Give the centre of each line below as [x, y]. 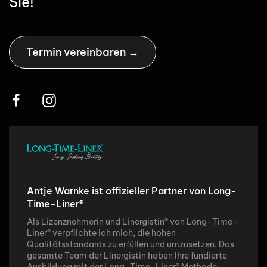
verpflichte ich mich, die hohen [114, 233]
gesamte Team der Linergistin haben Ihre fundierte [127, 255]
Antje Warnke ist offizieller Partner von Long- [132, 190]
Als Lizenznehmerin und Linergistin [96, 221]
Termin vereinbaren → [83, 52]
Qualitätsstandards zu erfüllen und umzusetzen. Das [131, 244]
